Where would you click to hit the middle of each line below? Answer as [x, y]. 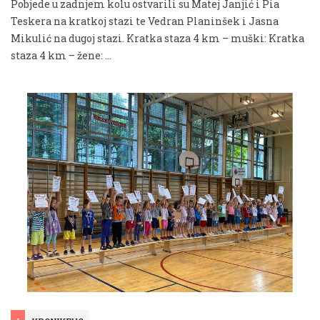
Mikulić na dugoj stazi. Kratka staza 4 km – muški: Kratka [157, 38]
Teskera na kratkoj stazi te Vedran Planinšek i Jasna [145, 21]
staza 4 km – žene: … [61, 55]
